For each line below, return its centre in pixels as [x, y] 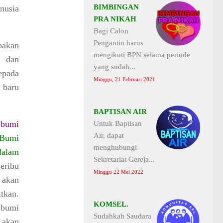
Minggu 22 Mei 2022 [118, 172]
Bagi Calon [111, 31]
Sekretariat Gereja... [124, 159]
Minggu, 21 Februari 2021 [124, 79]
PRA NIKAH [115, 19]
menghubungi [115, 147]
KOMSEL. [111, 204]
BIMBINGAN [116, 7]
